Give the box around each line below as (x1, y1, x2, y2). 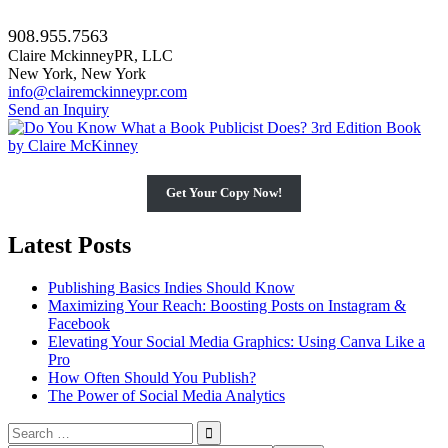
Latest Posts (8, 231, 131, 258)
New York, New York (8, 64, 146, 82)
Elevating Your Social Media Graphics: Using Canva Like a (48, 332, 425, 350)
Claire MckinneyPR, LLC (8, 46, 173, 64)
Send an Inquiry (8, 100, 109, 118)
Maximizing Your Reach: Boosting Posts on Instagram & (48, 296, 406, 314)
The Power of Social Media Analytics (48, 386, 285, 404)
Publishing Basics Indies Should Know (48, 278, 295, 296)
